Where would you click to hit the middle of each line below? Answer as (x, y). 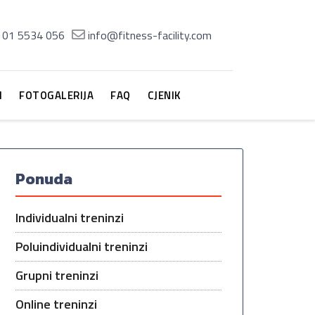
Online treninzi (56, 304)
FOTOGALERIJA (56, 95)
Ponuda (44, 179)
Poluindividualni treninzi (82, 246)
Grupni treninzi (57, 275)
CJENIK (164, 95)
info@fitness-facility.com (150, 35)
